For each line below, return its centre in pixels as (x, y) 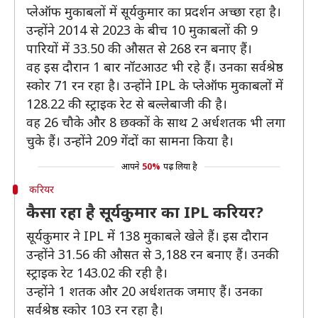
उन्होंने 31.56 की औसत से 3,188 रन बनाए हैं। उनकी (153, 254)
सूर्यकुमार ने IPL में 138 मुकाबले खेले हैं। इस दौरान (147, 236)
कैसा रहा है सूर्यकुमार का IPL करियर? (147, 212)
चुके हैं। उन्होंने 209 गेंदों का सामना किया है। (130, 141)
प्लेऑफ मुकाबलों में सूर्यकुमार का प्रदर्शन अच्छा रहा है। (154, 11)
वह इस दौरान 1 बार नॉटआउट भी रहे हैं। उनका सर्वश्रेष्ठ (155, 67)
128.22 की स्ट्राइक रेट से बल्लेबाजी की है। (127, 104)
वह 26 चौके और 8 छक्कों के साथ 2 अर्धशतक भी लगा (156, 122)
